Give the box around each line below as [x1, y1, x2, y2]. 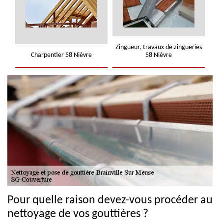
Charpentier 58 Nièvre [30, 52, 92, 59]
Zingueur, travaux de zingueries [115, 44, 202, 51]
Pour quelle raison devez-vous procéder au [7, 194, 213, 206]
